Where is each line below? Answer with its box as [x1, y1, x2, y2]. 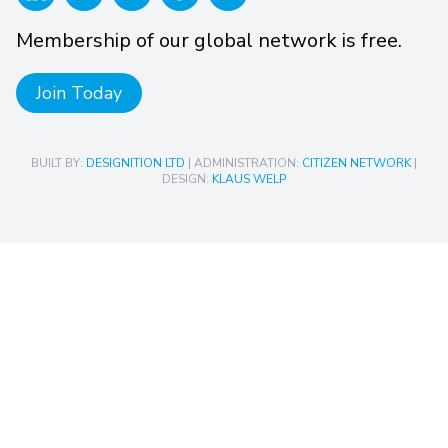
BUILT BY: [31, 154, 86, 171]
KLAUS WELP [212, 170, 286, 187]
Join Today [36, 80, 122, 105]
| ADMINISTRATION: [185, 154, 302, 171]
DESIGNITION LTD [86, 154, 185, 171]
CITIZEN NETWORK [302, 154, 411, 171]
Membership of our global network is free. [16, 26, 402, 54]
